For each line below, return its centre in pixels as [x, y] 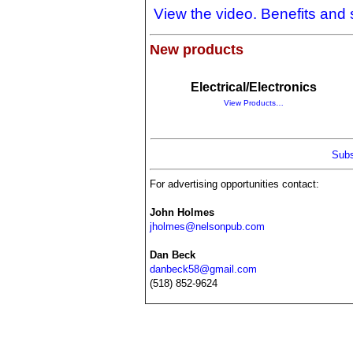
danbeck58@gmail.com [203, 269]
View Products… [253, 103]
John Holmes [182, 212]
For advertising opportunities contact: [234, 184]
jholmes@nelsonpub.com [207, 227]
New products [197, 50]
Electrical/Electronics [253, 87]
